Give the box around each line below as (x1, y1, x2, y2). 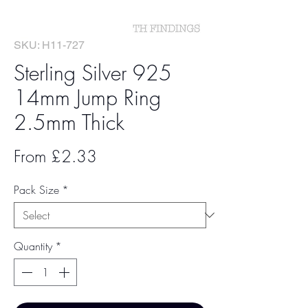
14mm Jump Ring (14, 84, 161, 111)
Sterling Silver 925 (14, 59, 172, 87)
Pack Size (14, 182, 59, 197)
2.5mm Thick (14, 109, 124, 136)
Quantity (14, 239, 52, 254)
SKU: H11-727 (14, 38, 85, 52)
